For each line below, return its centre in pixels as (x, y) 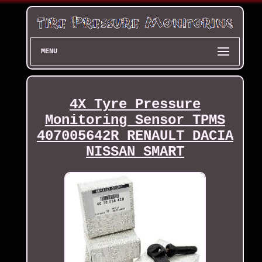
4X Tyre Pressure (135, 105)
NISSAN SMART (135, 152)
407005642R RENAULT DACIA (135, 136)
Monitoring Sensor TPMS (135, 120)
